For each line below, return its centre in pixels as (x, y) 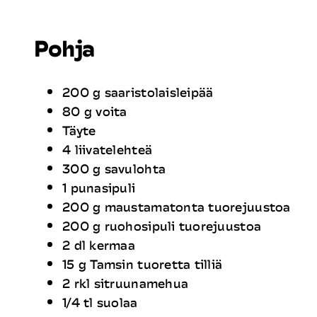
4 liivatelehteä (108, 150)
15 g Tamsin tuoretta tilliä (143, 264)
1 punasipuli (99, 188)
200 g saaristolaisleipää (138, 92)
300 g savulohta (114, 169)
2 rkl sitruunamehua (126, 283)
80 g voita (95, 111)
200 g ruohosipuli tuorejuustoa (162, 226)
